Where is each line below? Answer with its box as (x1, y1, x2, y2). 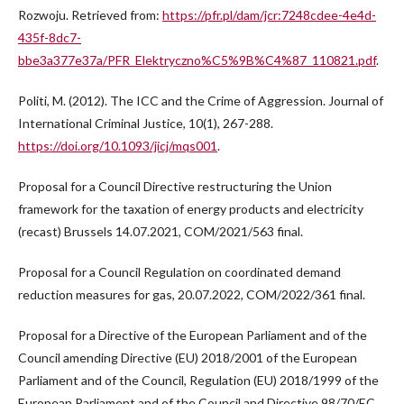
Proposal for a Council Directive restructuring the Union (18, 179, 332, 195)
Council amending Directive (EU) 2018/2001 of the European (18, 350, 357, 366)
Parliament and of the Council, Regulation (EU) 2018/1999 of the (18, 372, 379, 389)
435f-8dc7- (18, 30, 81, 46)
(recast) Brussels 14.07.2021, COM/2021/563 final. (18, 224, 303, 240)
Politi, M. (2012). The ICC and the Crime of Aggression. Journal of (18, 93, 383, 109)
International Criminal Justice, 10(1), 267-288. (18, 115, 273, 132)
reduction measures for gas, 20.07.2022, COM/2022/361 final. (18, 287, 365, 303)
